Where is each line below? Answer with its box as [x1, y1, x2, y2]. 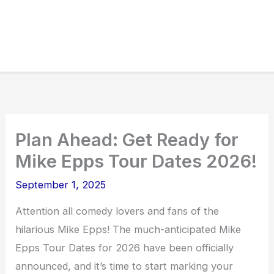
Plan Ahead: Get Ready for [15, 129, 239, 151]
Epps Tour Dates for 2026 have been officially [15, 242, 234, 254]
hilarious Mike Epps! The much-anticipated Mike [15, 223, 242, 236]
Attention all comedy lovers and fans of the [15, 205, 220, 218]
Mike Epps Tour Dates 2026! [15, 150, 257, 172]
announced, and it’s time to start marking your [15, 260, 234, 273]
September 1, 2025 [15, 179, 106, 191]
